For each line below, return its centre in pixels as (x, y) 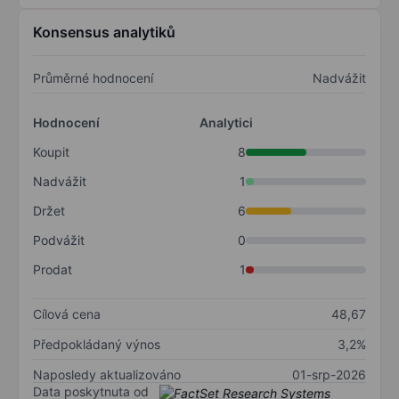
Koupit (51, 152)
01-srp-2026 (329, 375)
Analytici (226, 123)
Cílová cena (67, 314)
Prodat (53, 270)
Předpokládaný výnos (97, 345)
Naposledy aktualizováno (107, 375)
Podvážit (59, 240)
